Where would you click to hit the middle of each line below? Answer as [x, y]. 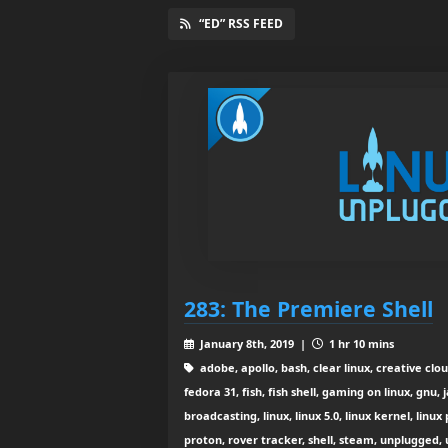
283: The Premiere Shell [308, 308]
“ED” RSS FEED [241, 23]
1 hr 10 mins [359, 343]
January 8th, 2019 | [254, 343]
